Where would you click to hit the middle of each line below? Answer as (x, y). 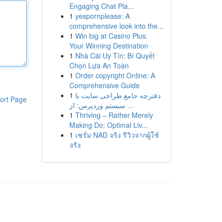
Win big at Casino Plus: (111, 36)
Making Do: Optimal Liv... (108, 125)
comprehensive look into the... (116, 26)
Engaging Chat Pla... (101, 6)
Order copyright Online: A (115, 75)
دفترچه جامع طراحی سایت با (118, 95)
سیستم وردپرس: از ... (129, 105)
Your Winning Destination (109, 46)
